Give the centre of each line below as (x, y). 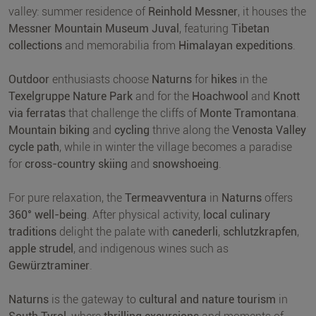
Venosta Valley (269, 130)
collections (35, 45)
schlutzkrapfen (260, 231)
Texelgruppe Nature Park (71, 96)
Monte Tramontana (248, 113)
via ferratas (37, 113)
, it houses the (272, 11)
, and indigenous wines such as (151, 248)
